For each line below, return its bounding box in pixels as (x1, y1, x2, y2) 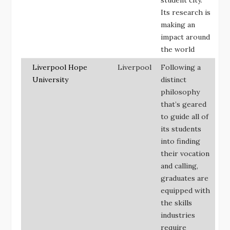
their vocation (161, 148, 209, 158)
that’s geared (161, 99, 206, 109)
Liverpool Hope (32, 62, 87, 72)
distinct (161, 74, 186, 84)
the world (161, 44, 195, 54)
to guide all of (161, 111, 208, 121)
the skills (161, 198, 192, 207)
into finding (161, 136, 200, 146)
